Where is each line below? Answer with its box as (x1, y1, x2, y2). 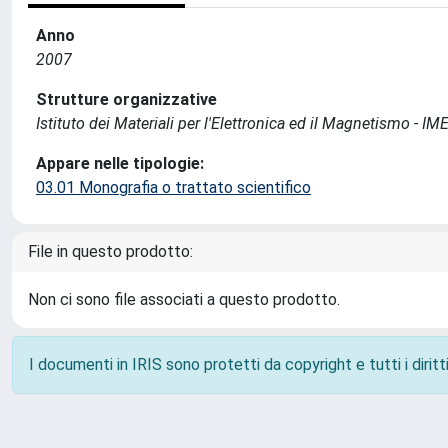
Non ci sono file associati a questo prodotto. (28, 290, 340, 309)
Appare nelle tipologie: (36, 154, 204, 173)
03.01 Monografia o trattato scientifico (36, 178, 311, 197)
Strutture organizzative (36, 90, 217, 109)
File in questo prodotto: (28, 242, 193, 261)
